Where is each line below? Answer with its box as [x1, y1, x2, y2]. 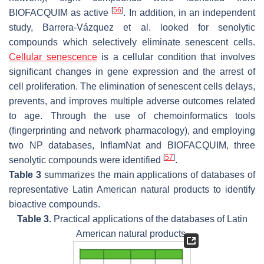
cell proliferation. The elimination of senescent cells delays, [9, 81, 255, 91]
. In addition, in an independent [123, 7, 255, 18]
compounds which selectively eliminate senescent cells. [9, 37, 255, 47]
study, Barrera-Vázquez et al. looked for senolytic [9, 22, 255, 32]
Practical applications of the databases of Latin [51, 213, 247, 224]
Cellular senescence [9, 51, 97, 62]
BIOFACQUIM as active [9, 7, 112, 18]
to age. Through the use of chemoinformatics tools [9, 110, 255, 121]
